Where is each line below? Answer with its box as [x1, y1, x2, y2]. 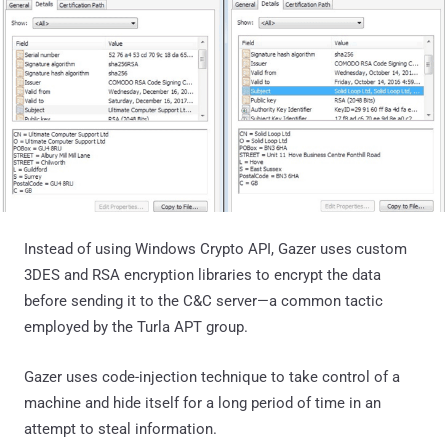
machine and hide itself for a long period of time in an [24, 393, 381, 412]
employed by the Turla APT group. [24, 317, 248, 336]
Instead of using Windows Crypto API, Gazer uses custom [24, 239, 407, 258]
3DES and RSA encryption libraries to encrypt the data [24, 265, 381, 284]
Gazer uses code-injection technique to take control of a [24, 367, 400, 386]
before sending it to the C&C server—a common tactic [24, 291, 383, 310]
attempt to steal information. [24, 419, 217, 438]
